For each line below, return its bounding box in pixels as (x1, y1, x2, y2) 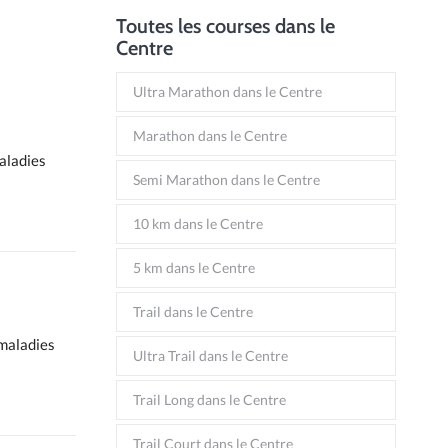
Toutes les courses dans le (116, 14, 335, 38)
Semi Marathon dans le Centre (133, 171, 320, 188)
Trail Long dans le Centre (133, 391, 286, 408)
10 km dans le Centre (133, 215, 263, 232)
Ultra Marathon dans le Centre (133, 83, 322, 100)
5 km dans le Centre (133, 259, 255, 276)
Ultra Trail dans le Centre (133, 347, 288, 364)
